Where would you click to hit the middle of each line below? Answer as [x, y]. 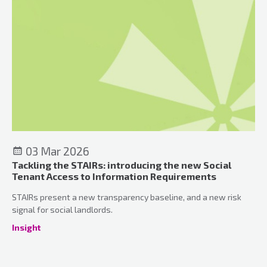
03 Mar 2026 [56, 151]
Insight [26, 227]
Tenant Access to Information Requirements [114, 176]
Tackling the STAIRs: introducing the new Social [122, 164]
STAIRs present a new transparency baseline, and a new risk [127, 197]
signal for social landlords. [62, 209]
